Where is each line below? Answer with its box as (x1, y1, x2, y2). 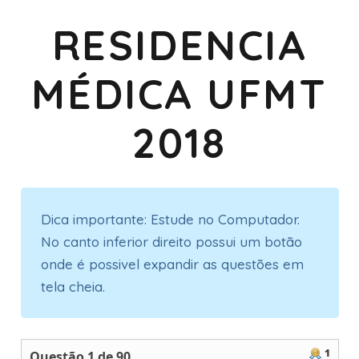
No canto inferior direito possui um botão (41, 232, 302, 250)
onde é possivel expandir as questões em (41, 255, 304, 272)
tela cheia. (41, 277, 105, 295)
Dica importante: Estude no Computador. (41, 210, 300, 228)
